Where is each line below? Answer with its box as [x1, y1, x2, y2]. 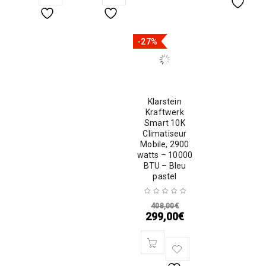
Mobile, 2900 [140, 140, 189, 149]
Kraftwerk [145, 107, 184, 117]
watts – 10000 [137, 150, 193, 160]
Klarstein [148, 97, 182, 106]
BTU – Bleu [143, 161, 186, 170]
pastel [153, 172, 177, 181]
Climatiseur [142, 129, 187, 138]
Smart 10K [144, 118, 185, 128]
